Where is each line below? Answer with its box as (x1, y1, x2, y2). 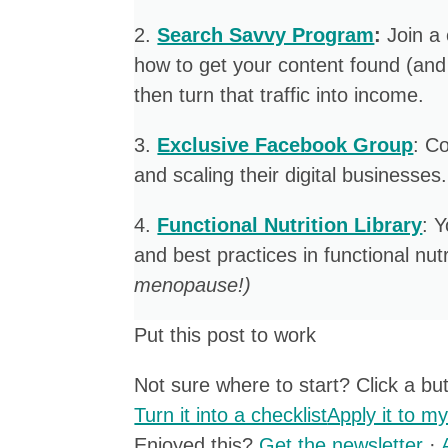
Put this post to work (134, 324, 317, 346)
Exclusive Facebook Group (157, 134, 414, 156)
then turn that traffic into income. (134, 84, 425, 106)
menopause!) (134, 274, 252, 296)
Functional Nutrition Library (157, 214, 423, 236)
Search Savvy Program (157, 24, 375, 46)
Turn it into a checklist (134, 404, 328, 426)
